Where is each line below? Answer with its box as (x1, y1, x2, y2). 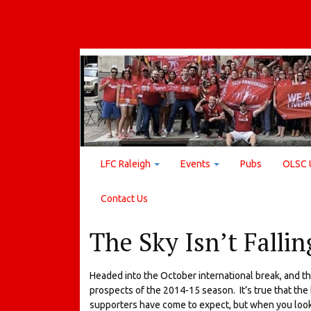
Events (180, 158, 212, 169)
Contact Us (101, 192, 148, 204)
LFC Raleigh (101, 158, 153, 169)
